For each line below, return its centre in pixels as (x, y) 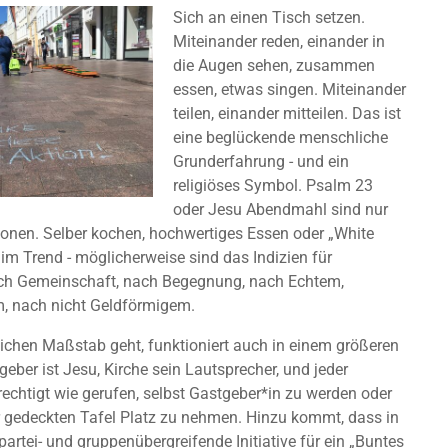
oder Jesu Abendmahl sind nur (281, 209)
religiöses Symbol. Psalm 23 (273, 185)
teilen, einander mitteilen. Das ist (287, 113)
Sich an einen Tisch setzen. (269, 17)
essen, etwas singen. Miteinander (290, 89)
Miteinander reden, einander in (279, 41)
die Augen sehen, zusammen (274, 65)
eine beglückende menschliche (281, 137)
